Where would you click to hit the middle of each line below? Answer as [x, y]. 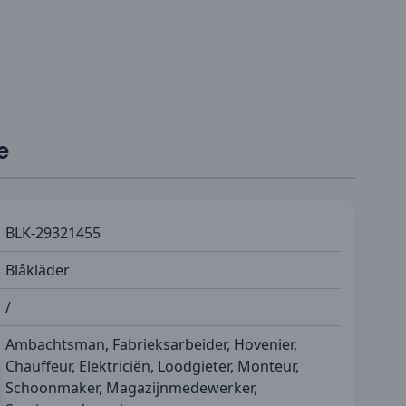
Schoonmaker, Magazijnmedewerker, [131, 387]
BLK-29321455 [53, 232]
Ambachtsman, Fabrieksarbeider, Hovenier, [151, 344]
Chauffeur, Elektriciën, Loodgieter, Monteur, [152, 366]
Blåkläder [38, 270]
